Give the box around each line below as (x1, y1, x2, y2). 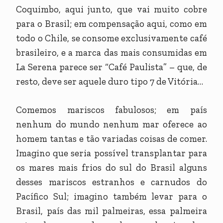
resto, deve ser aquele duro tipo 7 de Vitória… (16, 76, 204, 88)
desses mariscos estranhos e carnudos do (16, 176, 207, 188)
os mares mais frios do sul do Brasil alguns (16, 162, 207, 174)
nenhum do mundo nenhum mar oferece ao (16, 118, 207, 130)
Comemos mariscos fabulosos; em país (16, 104, 207, 116)
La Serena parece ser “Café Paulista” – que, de (16, 61, 207, 73)
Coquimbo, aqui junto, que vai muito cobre (16, 3, 207, 15)
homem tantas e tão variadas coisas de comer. (16, 133, 207, 145)
